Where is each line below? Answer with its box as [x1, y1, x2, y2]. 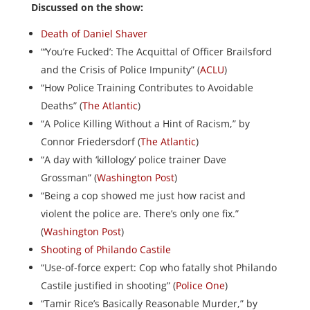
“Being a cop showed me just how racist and [40, 189, 246, 202]
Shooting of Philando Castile [40, 243, 171, 256]
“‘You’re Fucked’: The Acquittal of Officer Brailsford [40, 45, 272, 58]
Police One [175, 279, 225, 292]
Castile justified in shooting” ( [40, 279, 176, 292]
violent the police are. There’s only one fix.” [40, 207, 239, 220]
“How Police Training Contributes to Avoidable [40, 81, 253, 94]
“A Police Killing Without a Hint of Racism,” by [40, 117, 250, 130]
